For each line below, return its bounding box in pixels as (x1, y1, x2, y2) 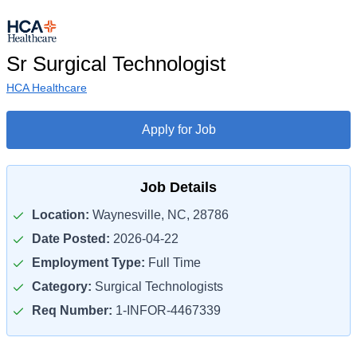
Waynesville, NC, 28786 (89, 208, 229, 222)
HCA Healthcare (6, 81, 87, 94)
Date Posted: (32, 232, 110, 245)
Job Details (140, 179, 217, 195)
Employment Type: (32, 256, 145, 269)
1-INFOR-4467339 (112, 304, 221, 317)
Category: (32, 280, 92, 293)
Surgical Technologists (92, 280, 223, 293)
